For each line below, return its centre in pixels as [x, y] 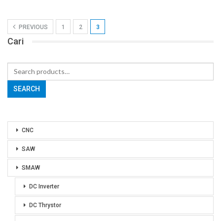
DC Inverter [44, 187]
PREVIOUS [33, 27]
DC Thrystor [45, 205]
